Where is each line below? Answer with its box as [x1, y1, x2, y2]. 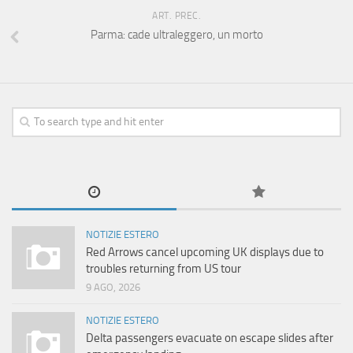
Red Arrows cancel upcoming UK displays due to [86, 245, 324, 260]
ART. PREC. [152, 10, 201, 22]
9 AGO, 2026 [86, 281, 140, 294]
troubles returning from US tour [86, 262, 241, 277]
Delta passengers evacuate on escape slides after [86, 331, 333, 346]
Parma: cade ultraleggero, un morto [90, 28, 263, 43]
